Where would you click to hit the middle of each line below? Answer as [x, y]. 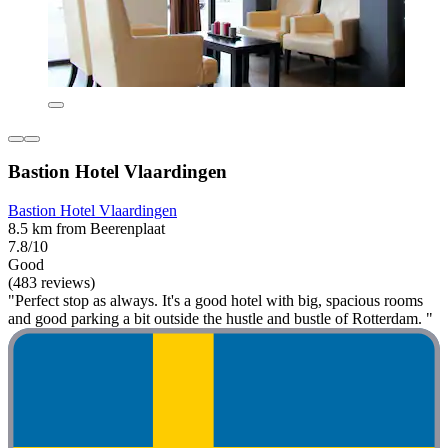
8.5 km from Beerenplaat [86, 229]
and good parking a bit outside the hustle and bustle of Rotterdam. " [220, 319]
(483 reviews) [51, 283]
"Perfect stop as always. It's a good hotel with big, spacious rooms [215, 301]
